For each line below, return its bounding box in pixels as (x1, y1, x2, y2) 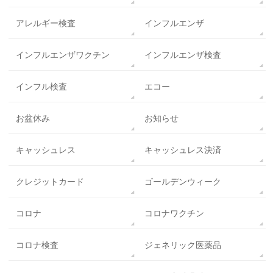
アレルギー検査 (16, 18, 76, 29)
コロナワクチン (144, 208, 204, 219)
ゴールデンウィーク (144, 177, 221, 187)
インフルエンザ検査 (144, 50, 221, 60)
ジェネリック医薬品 (144, 240, 221, 250)
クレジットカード (16, 177, 85, 187)
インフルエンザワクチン (16, 50, 110, 60)
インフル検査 (16, 82, 68, 92)
